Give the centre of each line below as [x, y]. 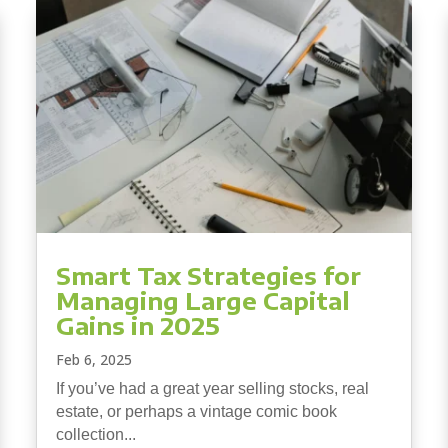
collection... [95, 434]
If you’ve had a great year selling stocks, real [212, 388]
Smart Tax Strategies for [208, 274]
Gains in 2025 [137, 324]
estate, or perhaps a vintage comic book [196, 411]
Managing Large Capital [202, 299]
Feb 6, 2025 [93, 359]
